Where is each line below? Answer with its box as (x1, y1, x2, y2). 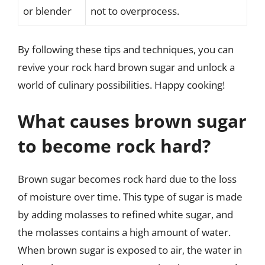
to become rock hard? (18, 134, 211, 158)
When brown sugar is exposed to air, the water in (18, 243, 242, 257)
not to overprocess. (91, 4, 179, 18)
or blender (23, 4, 72, 18)
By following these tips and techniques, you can (18, 42, 234, 56)
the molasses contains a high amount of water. (18, 225, 231, 239)
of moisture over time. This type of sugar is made (18, 190, 243, 203)
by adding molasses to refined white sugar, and (18, 208, 233, 221)
